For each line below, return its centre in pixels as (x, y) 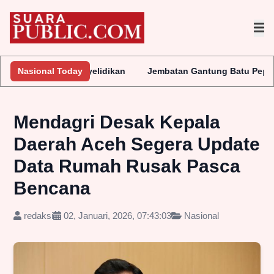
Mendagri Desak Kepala (117, 122)
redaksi (38, 216)
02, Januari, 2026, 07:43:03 (117, 216)
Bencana (52, 188)
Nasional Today (50, 71)
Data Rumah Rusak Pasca (127, 166)
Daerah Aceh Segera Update (137, 144)
